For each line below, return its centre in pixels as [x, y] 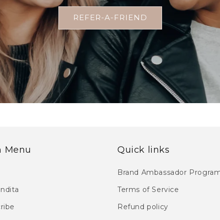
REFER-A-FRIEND [110, 17]
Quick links [144, 150]
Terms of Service [148, 190]
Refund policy [143, 207]
